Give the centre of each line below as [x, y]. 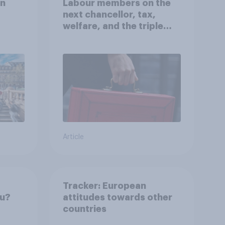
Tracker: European [104, 186]
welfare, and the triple [113, 26]
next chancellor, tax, [109, 14]
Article [73, 137]
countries [84, 209]
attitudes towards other [117, 197]
